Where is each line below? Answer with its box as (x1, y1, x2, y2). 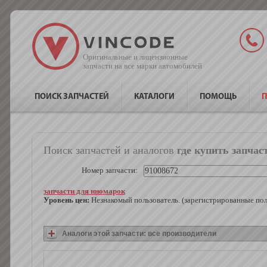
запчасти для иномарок (44, 187, 125, 195)
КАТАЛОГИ (134, 92, 175, 101)
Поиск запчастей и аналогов (44, 144, 174, 156)
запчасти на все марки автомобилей (83, 62, 202, 70)
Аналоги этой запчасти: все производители (62, 229, 216, 238)
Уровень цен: (44, 196, 89, 204)
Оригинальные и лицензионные (83, 53, 188, 61)
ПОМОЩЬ (200, 92, 237, 101)
